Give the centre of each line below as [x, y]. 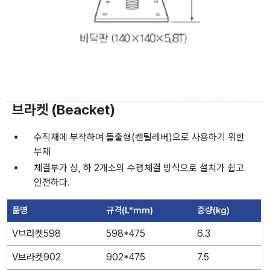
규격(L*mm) [130, 210]
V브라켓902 [37, 257]
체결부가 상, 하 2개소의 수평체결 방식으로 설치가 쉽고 [139, 168]
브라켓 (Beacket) [64, 109]
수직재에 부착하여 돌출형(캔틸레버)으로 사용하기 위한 [140, 137]
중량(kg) [214, 210]
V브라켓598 [37, 233]
